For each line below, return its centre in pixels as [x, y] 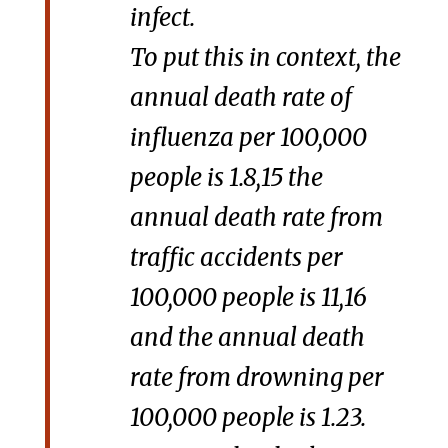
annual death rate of [240, 98]
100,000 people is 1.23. [247, 418]
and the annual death [247, 338]
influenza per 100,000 [248, 138]
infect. [162, 18]
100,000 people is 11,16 [248, 298]
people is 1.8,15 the [226, 178]
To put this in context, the [265, 58]
